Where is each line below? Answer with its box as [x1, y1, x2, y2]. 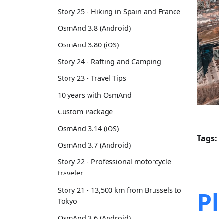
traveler [58, 168, 83, 178]
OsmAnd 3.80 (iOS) [58, 40, 119, 50]
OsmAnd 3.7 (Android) [58, 140, 131, 150]
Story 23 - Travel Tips [58, 73, 126, 83]
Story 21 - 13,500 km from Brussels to [58, 185, 181, 195]
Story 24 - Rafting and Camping [58, 57, 161, 66]
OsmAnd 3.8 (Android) [58, 23, 131, 33]
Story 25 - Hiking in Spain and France [58, 6, 180, 16]
